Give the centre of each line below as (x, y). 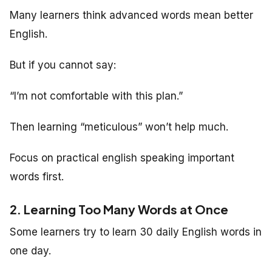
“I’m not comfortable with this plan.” (96, 96)
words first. (37, 176)
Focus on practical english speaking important (122, 158)
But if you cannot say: (63, 65)
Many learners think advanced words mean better (131, 15)
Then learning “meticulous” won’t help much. (119, 127)
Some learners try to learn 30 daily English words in (136, 232)
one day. (30, 250)
